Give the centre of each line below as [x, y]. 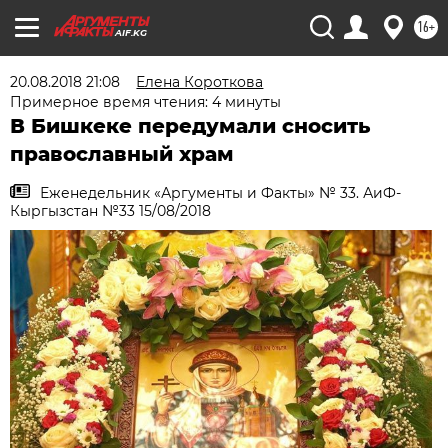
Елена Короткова [200, 82]
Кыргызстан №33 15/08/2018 [111, 211]
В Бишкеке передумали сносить [190, 126]
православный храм [122, 154]
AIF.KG [131, 32]
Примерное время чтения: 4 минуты [146, 102]
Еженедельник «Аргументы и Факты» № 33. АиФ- [221, 193]
